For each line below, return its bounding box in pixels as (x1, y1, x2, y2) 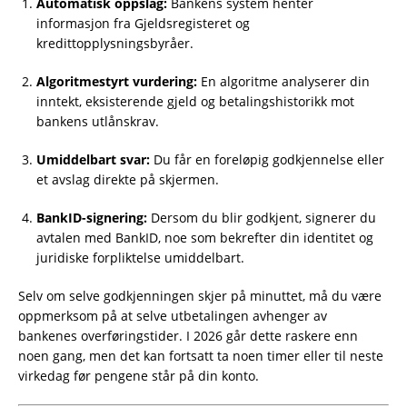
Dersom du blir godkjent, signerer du (147, 209, 376, 227)
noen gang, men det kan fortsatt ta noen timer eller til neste (18, 347, 383, 365)
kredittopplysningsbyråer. (36, 35, 194, 53)
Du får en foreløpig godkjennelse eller (150, 151, 384, 169)
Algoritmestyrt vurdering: (36, 73, 197, 91)
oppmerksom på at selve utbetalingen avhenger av (18, 307, 327, 325)
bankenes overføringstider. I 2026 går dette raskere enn (18, 327, 358, 345)
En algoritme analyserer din (197, 73, 370, 91)
